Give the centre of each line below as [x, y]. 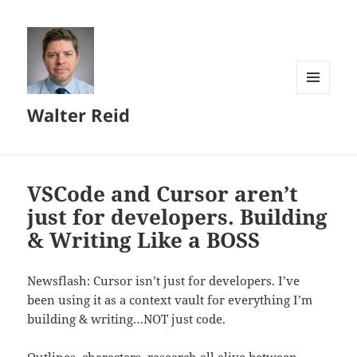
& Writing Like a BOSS [144, 240]
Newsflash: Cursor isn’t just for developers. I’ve [164, 281]
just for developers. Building [178, 217]
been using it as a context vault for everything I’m [170, 300]
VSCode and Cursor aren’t [163, 194]
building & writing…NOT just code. [127, 319]
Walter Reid [79, 115]
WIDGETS [319, 127]
